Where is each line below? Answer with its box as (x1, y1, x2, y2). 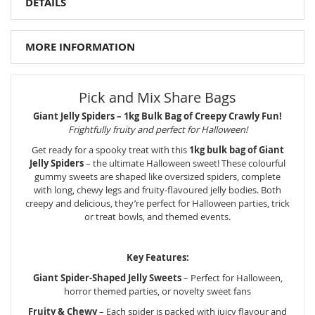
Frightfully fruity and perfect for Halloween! (67, 122, 247, 136)
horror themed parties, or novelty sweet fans (64, 284, 251, 297)
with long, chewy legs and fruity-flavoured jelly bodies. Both (34, 183, 281, 196)
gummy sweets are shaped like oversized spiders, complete (34, 169, 281, 183)
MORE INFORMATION (25, 39, 135, 54)
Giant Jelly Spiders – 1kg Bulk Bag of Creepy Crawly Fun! (33, 109, 282, 122)
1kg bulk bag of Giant (188, 143, 284, 156)
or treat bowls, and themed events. (84, 210, 231, 223)
